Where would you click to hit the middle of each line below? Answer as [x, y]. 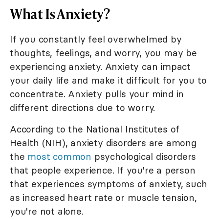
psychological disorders [144, 156]
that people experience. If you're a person [103, 170]
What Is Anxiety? [60, 13]
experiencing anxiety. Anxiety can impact [100, 66]
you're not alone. [47, 211]
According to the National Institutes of [95, 129]
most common [60, 156]
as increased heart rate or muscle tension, [103, 197]
